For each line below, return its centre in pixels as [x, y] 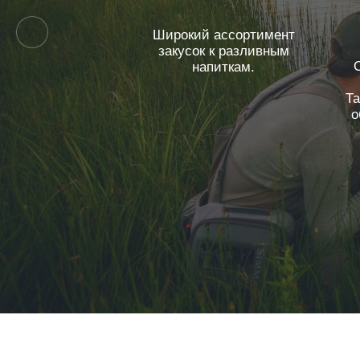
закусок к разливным [223, 51]
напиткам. [224, 67]
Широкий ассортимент [223, 35]
